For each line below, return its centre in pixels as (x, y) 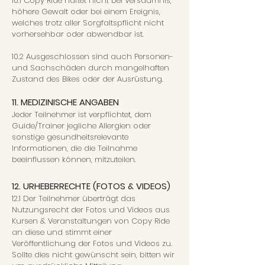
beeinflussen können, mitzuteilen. (74, 159)
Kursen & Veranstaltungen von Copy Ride (91, 221)
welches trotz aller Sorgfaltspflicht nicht (88, 23)
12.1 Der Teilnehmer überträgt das (74, 198)
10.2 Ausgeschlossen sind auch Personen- (93, 56)
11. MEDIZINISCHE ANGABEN (65, 102)
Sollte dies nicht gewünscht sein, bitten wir (93, 255)
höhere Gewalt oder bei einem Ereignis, (86, 12)
